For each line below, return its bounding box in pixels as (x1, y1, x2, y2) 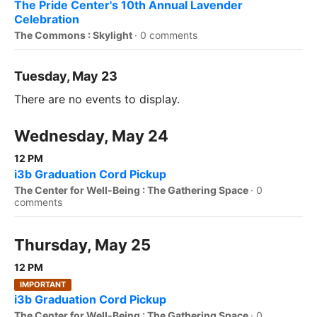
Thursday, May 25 (14, 236, 151, 255)
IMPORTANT (20, 279, 66, 290)
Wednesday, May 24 (14, 127, 168, 146)
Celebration (14, 12, 79, 27)
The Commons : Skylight (14, 29, 134, 42)
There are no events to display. (14, 92, 180, 107)
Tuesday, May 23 (14, 69, 117, 84)
